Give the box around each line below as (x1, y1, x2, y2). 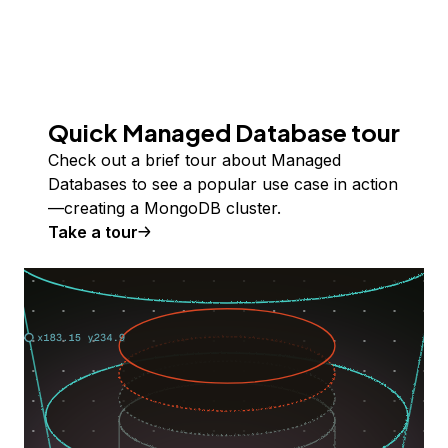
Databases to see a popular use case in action (48, 174, 398, 194)
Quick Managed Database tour (48, 117, 400, 147)
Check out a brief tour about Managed (48, 150, 341, 170)
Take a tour (48, 222, 138, 242)
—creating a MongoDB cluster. (48, 198, 281, 218)
